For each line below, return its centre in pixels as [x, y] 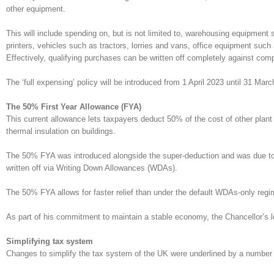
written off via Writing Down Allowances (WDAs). [92, 168]
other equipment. [37, 9]
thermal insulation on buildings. [61, 131]
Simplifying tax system [50, 241]
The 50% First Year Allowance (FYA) [74, 107]
